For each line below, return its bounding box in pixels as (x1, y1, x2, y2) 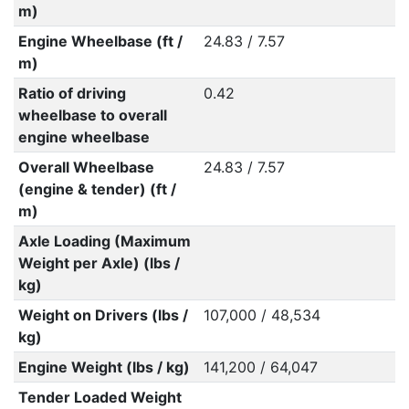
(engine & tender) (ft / (17, 180, 176, 198)
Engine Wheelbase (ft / (17, 32, 183, 50)
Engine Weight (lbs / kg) (17, 358, 190, 376)
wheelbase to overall (17, 106, 167, 124)
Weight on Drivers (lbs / (17, 306, 188, 324)
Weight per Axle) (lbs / (17, 254, 180, 272)
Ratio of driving (17, 84, 126, 102)
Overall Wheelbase (17, 158, 154, 176)
